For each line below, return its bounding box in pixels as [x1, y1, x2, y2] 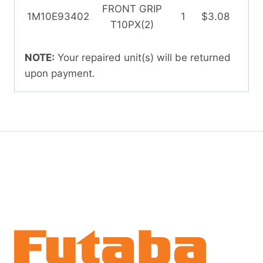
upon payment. [25, 67, 95, 79]
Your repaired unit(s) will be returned [55, 51, 231, 63]
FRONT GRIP [102, 3, 162, 15]
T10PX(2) [110, 19, 154, 31]
